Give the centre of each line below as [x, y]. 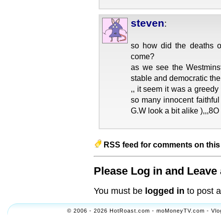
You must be [119, 191]
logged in [165, 191]
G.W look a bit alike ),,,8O [175, 110]
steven [147, 23]
